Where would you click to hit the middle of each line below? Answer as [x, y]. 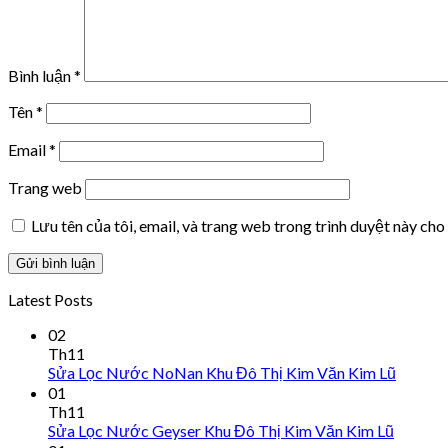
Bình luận [41, 75]
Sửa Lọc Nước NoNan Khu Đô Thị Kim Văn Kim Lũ [222, 372]
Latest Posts [50, 299]
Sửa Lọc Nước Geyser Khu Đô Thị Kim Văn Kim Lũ [221, 430]
